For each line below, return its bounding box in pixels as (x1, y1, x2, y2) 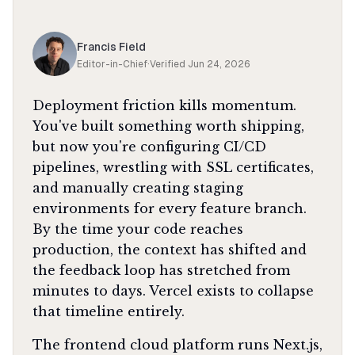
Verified (150, 59, 188, 70)
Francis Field (77, 40, 146, 53)
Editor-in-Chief (77, 59, 147, 70)
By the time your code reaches (32, 221, 243, 237)
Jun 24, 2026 (188, 59, 250, 70)
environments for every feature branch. (32, 200, 307, 216)
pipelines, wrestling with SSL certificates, (32, 159, 314, 175)
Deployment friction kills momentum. (32, 97, 296, 113)
